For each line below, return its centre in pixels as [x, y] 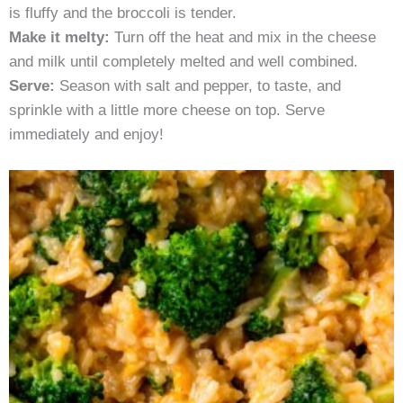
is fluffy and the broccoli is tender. [123, 12]
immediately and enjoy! [86, 134]
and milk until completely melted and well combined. [184, 61]
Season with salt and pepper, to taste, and [200, 85]
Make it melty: [59, 36]
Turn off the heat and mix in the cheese [243, 36]
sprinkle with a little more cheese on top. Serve [167, 109]
